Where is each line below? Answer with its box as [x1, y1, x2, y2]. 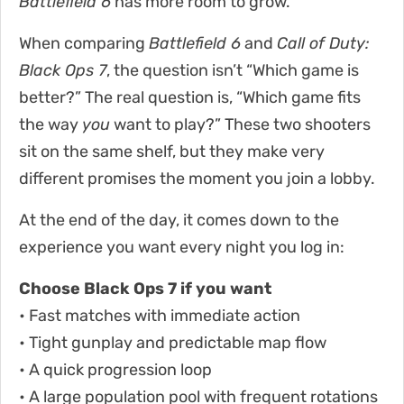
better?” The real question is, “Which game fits [19, 87, 361, 107]
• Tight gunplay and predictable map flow [19, 332, 326, 353]
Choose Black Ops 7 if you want [19, 278, 271, 298]
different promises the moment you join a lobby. [19, 168, 375, 188]
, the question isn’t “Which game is [106, 60, 359, 80]
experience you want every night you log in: [19, 236, 344, 257]
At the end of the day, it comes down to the [19, 209, 339, 230]
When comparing [19, 32, 149, 53]
